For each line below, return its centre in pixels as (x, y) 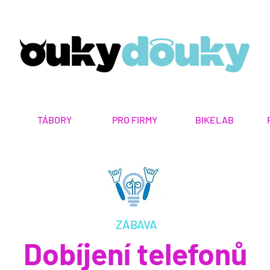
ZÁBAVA (137, 224)
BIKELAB (215, 120)
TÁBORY (55, 120)
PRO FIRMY (135, 120)
